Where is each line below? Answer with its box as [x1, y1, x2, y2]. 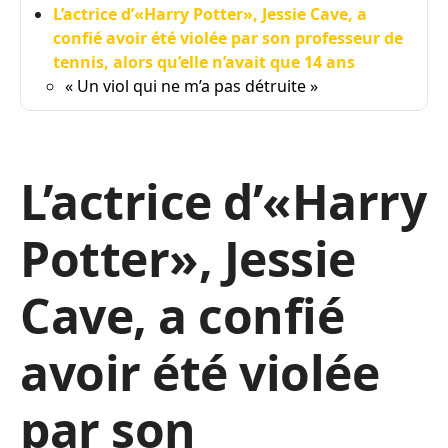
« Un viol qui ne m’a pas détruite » [65, 75, 318, 97]
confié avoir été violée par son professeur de [53, 27, 403, 49]
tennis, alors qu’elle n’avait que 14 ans [53, 51, 355, 73]
